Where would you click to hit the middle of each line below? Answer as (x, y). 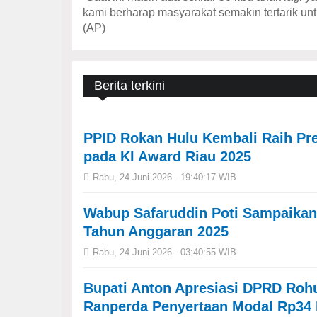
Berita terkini (129, 86)
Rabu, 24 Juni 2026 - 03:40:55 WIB (165, 252)
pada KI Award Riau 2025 (167, 156)
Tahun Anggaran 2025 (156, 231)
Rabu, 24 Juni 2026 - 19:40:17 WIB (165, 177)
